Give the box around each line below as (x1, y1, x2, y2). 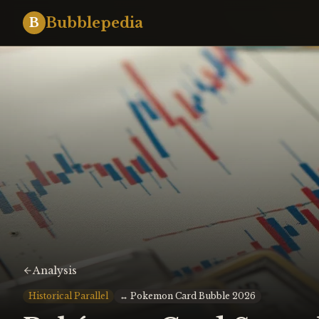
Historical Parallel (28, 291, 108, 301)
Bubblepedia (46, 14, 143, 31)
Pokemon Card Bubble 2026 (130, 291, 256, 301)
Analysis (33, 264, 77, 277)
